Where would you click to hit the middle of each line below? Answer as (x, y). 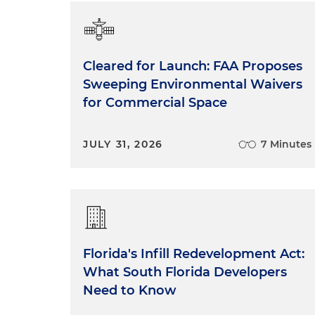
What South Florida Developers (185, 272)
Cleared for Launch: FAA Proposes (193, 66)
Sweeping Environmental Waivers (193, 84)
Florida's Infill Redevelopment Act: (194, 254)
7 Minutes (287, 144)
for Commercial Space (155, 103)
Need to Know (130, 290)
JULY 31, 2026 (123, 144)
